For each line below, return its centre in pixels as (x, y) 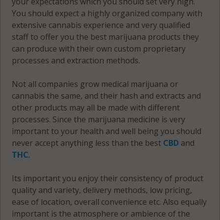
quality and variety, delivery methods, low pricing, (102, 190)
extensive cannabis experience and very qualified (101, 25)
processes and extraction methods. (76, 61)
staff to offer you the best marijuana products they (106, 37)
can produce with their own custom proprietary (99, 49)
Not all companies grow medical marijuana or (95, 84)
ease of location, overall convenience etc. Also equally (110, 202)
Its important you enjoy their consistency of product (108, 179)
